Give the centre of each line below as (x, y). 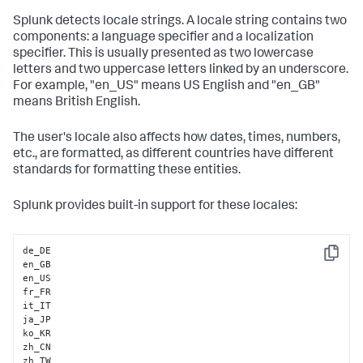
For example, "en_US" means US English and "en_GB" (167, 87)
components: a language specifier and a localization (163, 38)
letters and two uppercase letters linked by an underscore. (181, 70)
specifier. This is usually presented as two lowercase (163, 54)
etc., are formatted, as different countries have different (173, 155)
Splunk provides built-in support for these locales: (155, 207)
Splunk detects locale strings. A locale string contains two (180, 22)
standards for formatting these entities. (127, 171)
